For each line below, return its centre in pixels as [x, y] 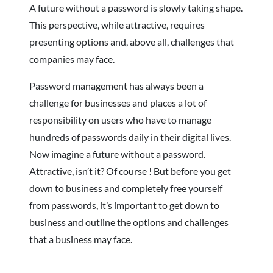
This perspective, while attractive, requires [117, 24]
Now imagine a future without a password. [117, 154]
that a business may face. [81, 239]
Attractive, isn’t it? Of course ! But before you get [130, 171]
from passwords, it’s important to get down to [124, 205]
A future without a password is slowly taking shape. [136, 7]
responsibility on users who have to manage [120, 119]
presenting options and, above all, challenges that [132, 41]
